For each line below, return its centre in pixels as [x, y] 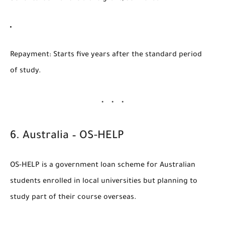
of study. [26, 71]
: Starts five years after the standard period [126, 55]
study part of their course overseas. [73, 198]
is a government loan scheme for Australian [118, 165]
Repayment [30, 55]
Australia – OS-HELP [73, 136]
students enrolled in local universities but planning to [104, 182]
